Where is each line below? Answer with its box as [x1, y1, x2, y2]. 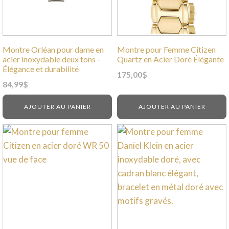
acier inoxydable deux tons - [3, 54, 100, 64]
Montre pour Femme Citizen [117, 44, 216, 54]
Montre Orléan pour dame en [3, 44, 104, 54]
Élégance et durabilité [3, 63, 79, 74]
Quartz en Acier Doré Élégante [117, 54, 224, 64]
